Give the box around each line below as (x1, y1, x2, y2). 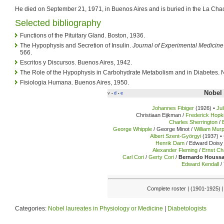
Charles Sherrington (169, 119, 217, 125)
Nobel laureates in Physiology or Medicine (48, 204, 163, 212)
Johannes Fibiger (152, 105, 194, 111)
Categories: (15, 204, 48, 212)
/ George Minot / (152, 126, 194, 132)
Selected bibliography (15, 17, 101, 28)
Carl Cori (122, 154, 144, 160)
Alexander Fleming (152, 147, 197, 153)
